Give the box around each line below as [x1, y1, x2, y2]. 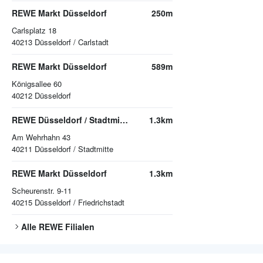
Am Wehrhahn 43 [12, 131, 70, 143]
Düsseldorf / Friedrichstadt [35, 197, 124, 208]
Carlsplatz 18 [12, 25, 56, 36]
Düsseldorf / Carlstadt [35, 36, 109, 48]
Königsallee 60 [12, 78, 62, 90]
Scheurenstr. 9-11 [12, 185, 72, 197]
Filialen [63, 221, 95, 233]
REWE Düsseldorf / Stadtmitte [120, 114, 128, 126]
